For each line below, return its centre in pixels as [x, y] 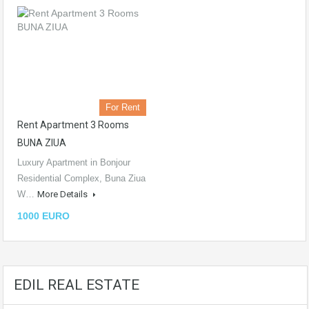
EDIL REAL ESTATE [77, 285]
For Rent [123, 107]
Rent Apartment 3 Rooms [73, 125]
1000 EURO [43, 216]
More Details [63, 194]
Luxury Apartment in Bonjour [74, 162]
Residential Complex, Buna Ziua [81, 178]
